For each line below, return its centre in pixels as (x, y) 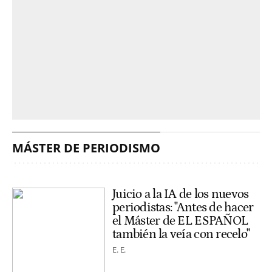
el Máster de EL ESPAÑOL (180, 221)
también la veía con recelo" (181, 235)
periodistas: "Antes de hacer (183, 208)
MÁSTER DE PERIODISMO (86, 148)
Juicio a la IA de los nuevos (181, 195)
